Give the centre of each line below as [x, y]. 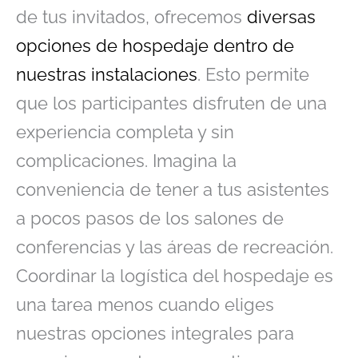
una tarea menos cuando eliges [145, 304]
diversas [279, 16]
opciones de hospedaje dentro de [155, 45]
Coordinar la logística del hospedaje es [175, 275]
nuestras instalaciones [107, 74]
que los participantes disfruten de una [171, 103]
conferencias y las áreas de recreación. [175, 247]
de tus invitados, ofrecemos [129, 16]
